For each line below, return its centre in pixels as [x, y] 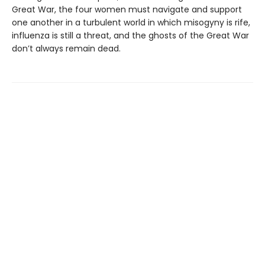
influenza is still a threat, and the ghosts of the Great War [130, 36]
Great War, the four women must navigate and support [127, 10]
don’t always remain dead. [66, 49]
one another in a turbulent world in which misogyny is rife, [131, 23]
